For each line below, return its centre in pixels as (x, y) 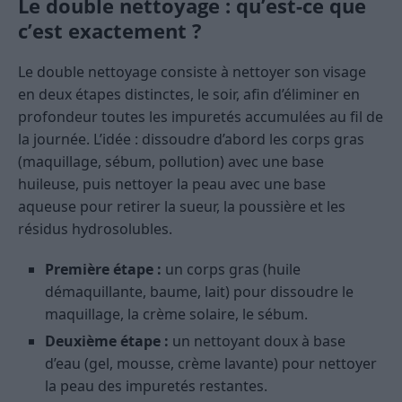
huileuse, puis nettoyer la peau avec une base (172, 184)
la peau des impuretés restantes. (156, 386)
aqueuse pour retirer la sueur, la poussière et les (182, 207)
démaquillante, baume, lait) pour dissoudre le (199, 292)
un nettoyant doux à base (257, 341)
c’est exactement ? (110, 31)
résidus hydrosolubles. (95, 229)
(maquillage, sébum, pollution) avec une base (171, 162)
